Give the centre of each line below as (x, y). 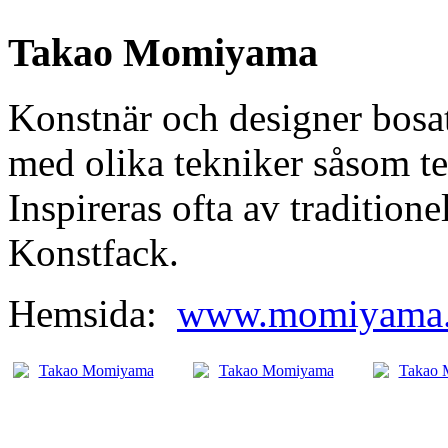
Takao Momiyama (163, 53)
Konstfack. (93, 253)
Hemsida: (92, 314)
